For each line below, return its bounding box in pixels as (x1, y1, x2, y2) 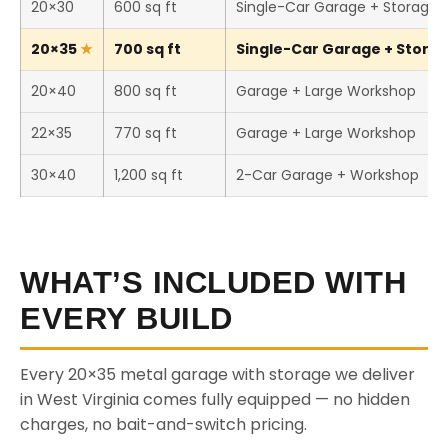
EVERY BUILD (20, 301, 233, 336)
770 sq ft (114, 123, 177, 143)
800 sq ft (114, 81, 177, 101)
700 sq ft (114, 39, 181, 59)
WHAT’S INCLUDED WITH (20, 265, 406, 300)
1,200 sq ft (114, 165, 183, 185)
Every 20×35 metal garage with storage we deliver (20, 363, 415, 386)
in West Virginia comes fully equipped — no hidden (20, 388, 410, 411)
